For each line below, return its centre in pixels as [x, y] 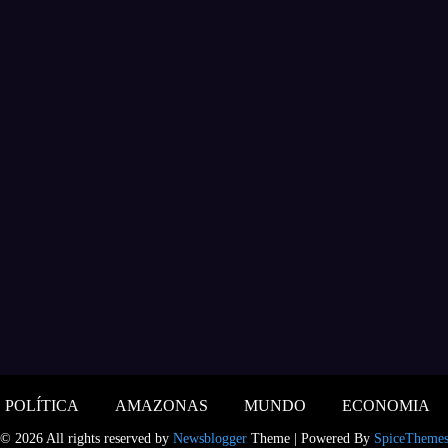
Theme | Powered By [310, 438]
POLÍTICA [41, 405]
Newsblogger [209, 438]
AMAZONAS [161, 405]
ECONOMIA [385, 405]
